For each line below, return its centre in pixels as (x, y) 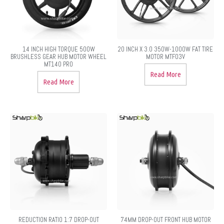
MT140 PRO (58, 64)
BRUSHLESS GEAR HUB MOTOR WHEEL (58, 56)
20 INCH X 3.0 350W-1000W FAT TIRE (165, 49)
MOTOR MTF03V (165, 56)
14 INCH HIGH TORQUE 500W (58, 49)
